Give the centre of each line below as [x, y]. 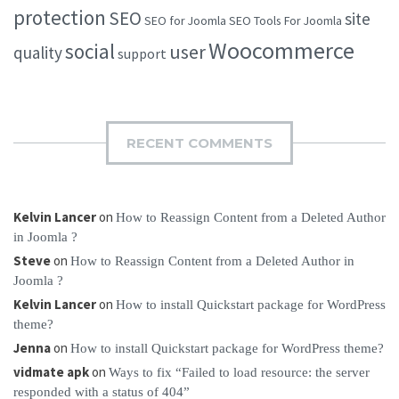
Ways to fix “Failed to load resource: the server [239, 372]
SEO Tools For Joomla [285, 20]
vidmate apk [51, 371]
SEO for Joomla [185, 20]
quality [38, 52]
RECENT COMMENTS [199, 142]
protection [60, 17]
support [142, 53]
